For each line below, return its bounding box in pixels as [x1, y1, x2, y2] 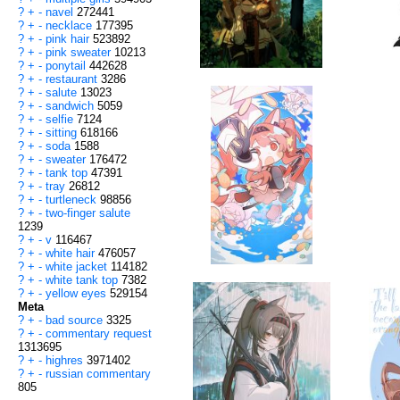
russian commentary [46, 367, 151, 381]
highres [46, 354, 87, 368]
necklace [46, 19, 96, 33]
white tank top [46, 273, 121, 287]
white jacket [46, 260, 111, 274]
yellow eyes [46, 287, 110, 301]
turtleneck [46, 193, 100, 207]
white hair [46, 246, 98, 261]
